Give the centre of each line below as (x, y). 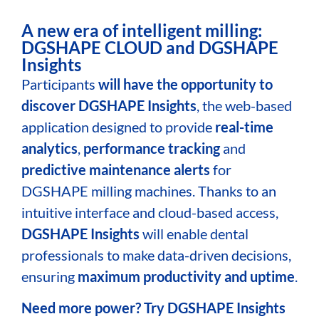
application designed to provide (118, 126)
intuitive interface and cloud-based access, (150, 212)
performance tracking (152, 148)
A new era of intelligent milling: (142, 30)
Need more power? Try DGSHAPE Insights (153, 307)
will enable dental (194, 233)
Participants (60, 84)
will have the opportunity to (185, 84)
